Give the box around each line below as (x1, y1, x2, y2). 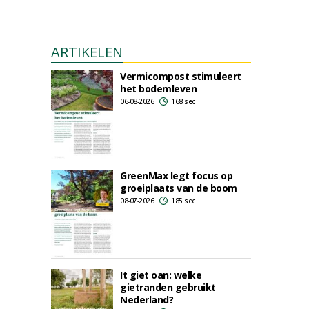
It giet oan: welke (120, 268, 201, 281)
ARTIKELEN (51, 43, 123, 61)
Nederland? (120, 293, 173, 306)
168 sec (171, 97, 196, 106)
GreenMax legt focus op (120, 169, 232, 182)
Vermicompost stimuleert (120, 70, 241, 83)
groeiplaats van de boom (120, 181, 237, 195)
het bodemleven (120, 82, 197, 95)
